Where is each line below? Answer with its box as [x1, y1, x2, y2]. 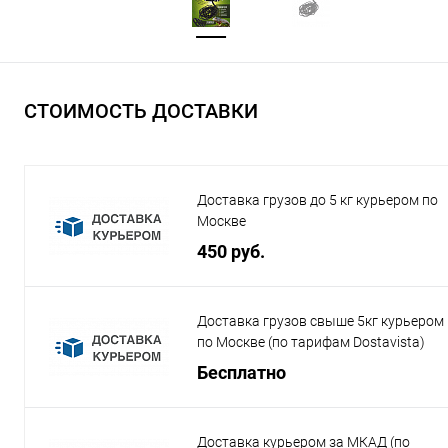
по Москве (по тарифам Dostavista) [197, 334, 425, 350]
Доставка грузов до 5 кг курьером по [197, 192, 438, 208]
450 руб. [197, 240, 265, 262]
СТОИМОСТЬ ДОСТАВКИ [24, 99, 258, 123]
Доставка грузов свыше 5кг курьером [197, 313, 444, 329]
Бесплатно [197, 361, 286, 383]
